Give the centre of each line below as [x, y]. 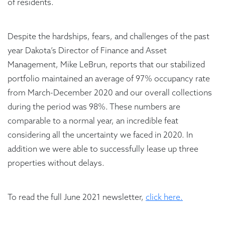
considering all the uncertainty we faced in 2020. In [100, 135]
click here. [164, 197]
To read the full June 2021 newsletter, [77, 197]
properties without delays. [56, 163]
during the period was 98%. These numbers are [94, 107]
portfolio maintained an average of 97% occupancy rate [109, 79]
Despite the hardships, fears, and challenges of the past [108, 36]
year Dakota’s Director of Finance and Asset [87, 50]
